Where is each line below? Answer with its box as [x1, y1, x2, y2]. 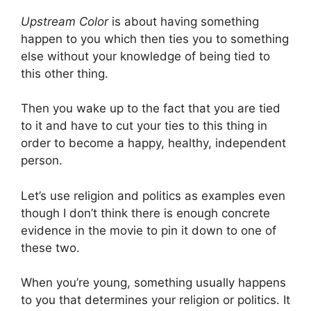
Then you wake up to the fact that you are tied [21, 101, 280, 116]
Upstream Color [21, 14, 108, 28]
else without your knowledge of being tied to [21, 49, 270, 63]
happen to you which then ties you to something [21, 31, 289, 46]
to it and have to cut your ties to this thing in [21, 119, 267, 133]
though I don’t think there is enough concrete [21, 205, 270, 220]
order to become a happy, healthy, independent [21, 136, 286, 151]
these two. [21, 240, 80, 255]
